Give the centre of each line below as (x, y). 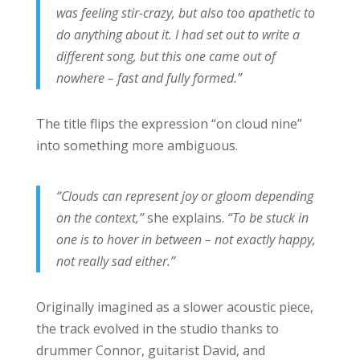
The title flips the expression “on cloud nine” (169, 123)
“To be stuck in (268, 217)
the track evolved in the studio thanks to (157, 328)
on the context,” (101, 217)
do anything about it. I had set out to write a (178, 34)
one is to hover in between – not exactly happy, (186, 239)
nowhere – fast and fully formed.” (149, 78)
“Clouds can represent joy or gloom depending (184, 196)
